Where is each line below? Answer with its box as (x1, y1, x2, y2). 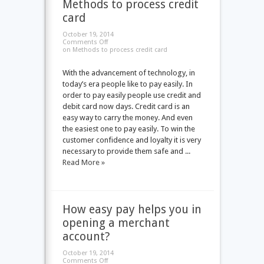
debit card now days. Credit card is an (62, 102, 190, 111)
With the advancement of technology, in (62, 68, 195, 77)
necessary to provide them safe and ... (62, 147, 190, 156)
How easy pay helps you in (62, 203, 202, 216)
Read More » (62, 158, 105, 167)
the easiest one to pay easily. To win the (62, 124, 195, 133)
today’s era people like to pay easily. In (62, 80, 193, 88)
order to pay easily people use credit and (62, 91, 201, 100)
